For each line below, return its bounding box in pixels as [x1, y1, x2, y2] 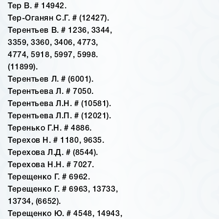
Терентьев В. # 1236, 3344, [8, 27, 112, 35]
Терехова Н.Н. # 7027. [8, 162, 94, 169]
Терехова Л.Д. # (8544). [8, 150, 98, 157]
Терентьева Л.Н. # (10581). [8, 101, 111, 108]
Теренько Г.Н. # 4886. [8, 125, 92, 132]
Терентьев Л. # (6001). [8, 76, 94, 84]
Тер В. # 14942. [8, 3, 67, 10]
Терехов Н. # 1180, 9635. [8, 137, 105, 145]
